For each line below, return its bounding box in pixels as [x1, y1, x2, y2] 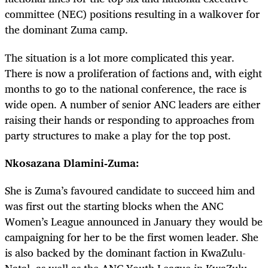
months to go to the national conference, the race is [5, 79, 246, 98]
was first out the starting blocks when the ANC [5, 196, 223, 215]
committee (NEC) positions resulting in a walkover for [5, 5, 260, 23]
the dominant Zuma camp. [5, 20, 128, 39]
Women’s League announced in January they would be [5, 212, 263, 230]
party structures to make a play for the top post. [5, 126, 231, 144]
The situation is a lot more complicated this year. [5, 48, 234, 66]
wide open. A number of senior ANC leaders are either [5, 95, 260, 113]
